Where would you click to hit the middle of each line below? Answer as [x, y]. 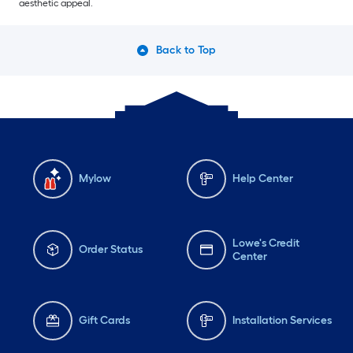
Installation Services [282, 321]
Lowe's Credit [266, 243]
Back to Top [186, 50]
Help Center [263, 179]
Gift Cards [104, 321]
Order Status [111, 250]
